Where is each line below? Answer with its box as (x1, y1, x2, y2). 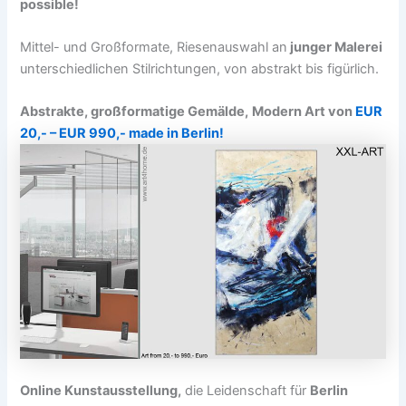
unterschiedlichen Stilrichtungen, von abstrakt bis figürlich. (20, 61, 380, 78)
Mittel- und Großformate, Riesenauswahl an (20, 39, 288, 56)
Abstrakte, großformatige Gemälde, (20, 103, 249, 121)
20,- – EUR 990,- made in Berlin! (20, 125, 225, 142)
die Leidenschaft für (181, 382, 311, 400)
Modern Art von (252, 103, 356, 121)
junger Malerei (287, 39, 383, 56)
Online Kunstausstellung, (20, 382, 182, 400)
